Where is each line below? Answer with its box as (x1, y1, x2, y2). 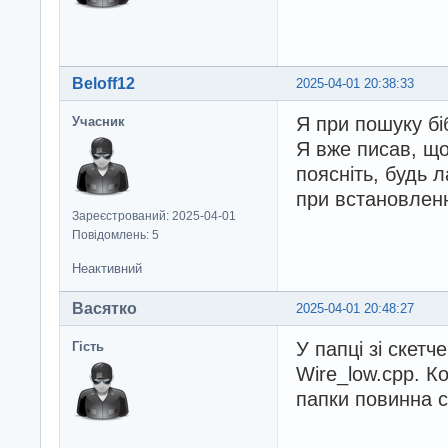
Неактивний (72, 261, 142, 277)
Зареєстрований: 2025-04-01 (72, 209, 236, 224)
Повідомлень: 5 (72, 228, 159, 243)
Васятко (72, 300, 137, 318)
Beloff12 (72, 75, 135, 93)
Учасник (72, 114, 125, 130)
